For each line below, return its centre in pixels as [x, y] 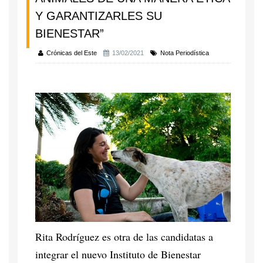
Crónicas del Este [72, 53]
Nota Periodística [185, 53]
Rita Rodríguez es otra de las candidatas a [124, 236]
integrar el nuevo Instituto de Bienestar [118, 254]
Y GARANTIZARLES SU [99, 16]
